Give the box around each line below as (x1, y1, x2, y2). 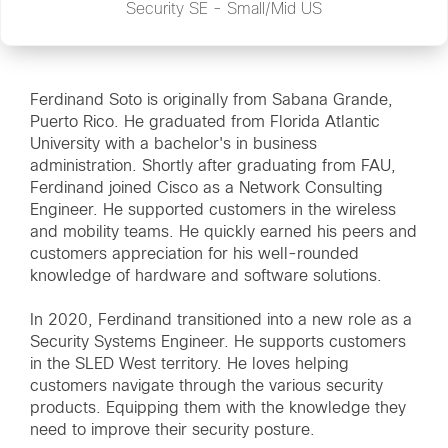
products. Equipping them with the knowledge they (30, 400, 406, 416)
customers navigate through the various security (30, 378, 383, 394)
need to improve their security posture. (30, 422, 315, 438)
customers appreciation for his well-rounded (30, 246, 359, 262)
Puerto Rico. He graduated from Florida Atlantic (30, 114, 380, 130)
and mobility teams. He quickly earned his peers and (30, 224, 417, 240)
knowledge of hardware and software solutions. (30, 268, 382, 284)
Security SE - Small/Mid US (126, 2, 322, 18)
